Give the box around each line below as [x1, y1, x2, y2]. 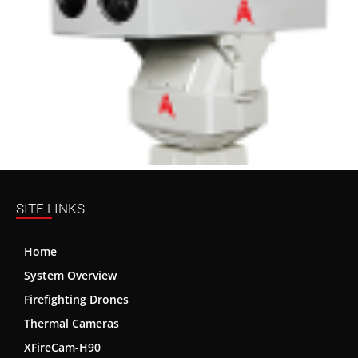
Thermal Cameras [24, 315, 119, 331]
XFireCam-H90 [24, 339, 101, 355]
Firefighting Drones [24, 291, 129, 307]
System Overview [24, 267, 117, 283]
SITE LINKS [16, 200, 85, 217]
